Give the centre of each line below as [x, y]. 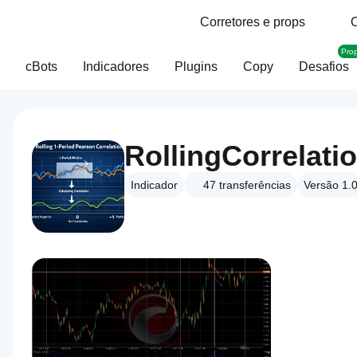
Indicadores [116, 67]
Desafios [324, 67]
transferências [255, 185]
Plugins [196, 67]
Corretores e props [253, 22]
